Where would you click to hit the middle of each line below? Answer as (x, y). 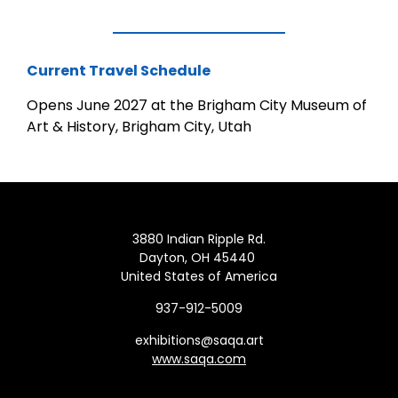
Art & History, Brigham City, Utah (139, 127)
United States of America (199, 276)
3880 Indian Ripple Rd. (199, 239)
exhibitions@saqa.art (199, 340)
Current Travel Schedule (119, 71)
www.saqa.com (199, 359)
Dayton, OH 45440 (199, 258)
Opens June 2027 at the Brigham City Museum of (197, 105)
